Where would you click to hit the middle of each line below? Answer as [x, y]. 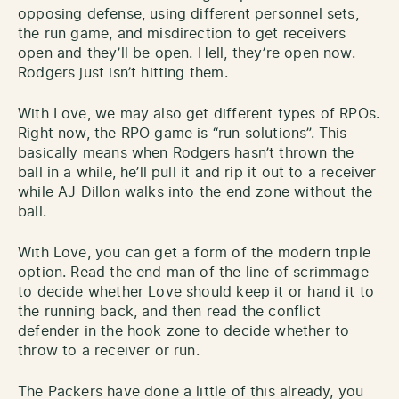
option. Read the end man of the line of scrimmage [193, 272]
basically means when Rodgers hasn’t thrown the [186, 153]
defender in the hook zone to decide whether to [184, 331]
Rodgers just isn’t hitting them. [123, 73]
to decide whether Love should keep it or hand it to [196, 292]
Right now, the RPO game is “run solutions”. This [183, 133]
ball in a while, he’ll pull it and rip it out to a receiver [197, 172]
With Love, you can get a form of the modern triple [194, 252]
